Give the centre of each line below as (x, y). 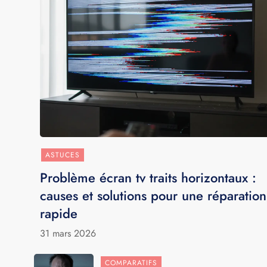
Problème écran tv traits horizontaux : (148, 177)
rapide (59, 213)
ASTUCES (63, 155)
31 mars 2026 (68, 233)
